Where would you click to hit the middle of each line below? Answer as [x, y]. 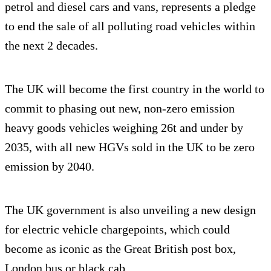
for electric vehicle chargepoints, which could [117, 229]
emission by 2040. [50, 166]
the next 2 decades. [51, 45]
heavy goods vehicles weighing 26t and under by [124, 127]
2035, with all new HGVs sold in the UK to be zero [130, 147]
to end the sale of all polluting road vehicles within [130, 26]
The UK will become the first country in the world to [135, 89]
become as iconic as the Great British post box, [120, 248]
